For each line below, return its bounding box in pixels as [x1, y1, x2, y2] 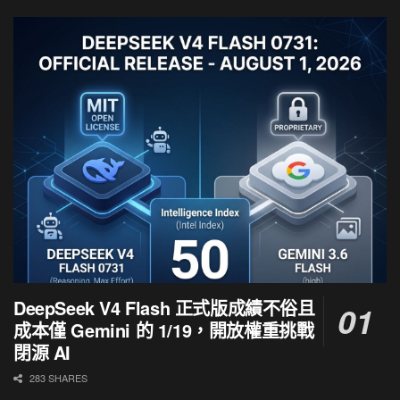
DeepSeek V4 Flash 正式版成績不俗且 [13, 295, 315, 321]
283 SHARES [27, 371, 87, 386]
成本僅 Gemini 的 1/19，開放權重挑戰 [13, 317, 314, 344]
